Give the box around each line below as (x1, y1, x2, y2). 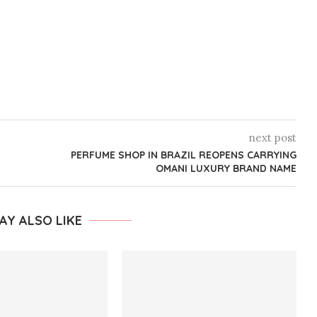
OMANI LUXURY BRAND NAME (155, 162, 296, 175)
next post (248, 131, 296, 144)
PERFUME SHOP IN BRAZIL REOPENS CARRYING (70, 149, 296, 161)
